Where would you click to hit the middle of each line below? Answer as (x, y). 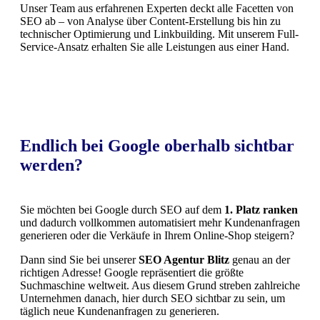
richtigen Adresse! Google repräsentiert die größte (132, 272)
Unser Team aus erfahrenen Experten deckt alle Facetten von (157, 8)
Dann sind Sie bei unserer (79, 259)
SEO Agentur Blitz (184, 259)
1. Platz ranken (261, 209)
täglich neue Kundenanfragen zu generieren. (120, 311)
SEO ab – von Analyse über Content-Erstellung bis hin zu (150, 21)
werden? (51, 165)
